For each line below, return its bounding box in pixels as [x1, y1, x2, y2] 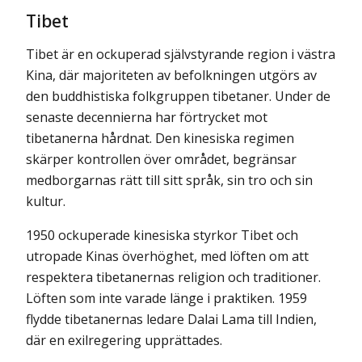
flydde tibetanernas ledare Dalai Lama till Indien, [26, 310, 317, 329]
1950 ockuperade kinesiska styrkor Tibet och [26, 226, 298, 245]
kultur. [26, 192, 65, 211]
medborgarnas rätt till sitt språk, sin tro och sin [26, 171, 313, 190]
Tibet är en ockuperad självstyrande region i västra [26, 45, 335, 64]
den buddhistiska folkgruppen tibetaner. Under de [26, 87, 330, 106]
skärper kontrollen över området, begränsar [26, 150, 297, 169]
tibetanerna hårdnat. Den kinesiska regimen [26, 129, 294, 148]
